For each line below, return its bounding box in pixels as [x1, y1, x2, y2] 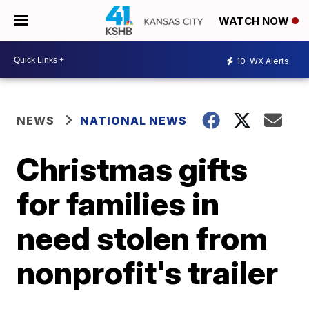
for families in [17, 184, 220, 223]
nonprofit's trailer [17, 253, 279, 292]
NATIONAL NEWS [80, 114, 188, 128]
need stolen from [17, 219, 268, 257]
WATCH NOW [219, 14, 292, 28]
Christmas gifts [17, 150, 248, 188]
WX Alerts [248, 55, 289, 66]
